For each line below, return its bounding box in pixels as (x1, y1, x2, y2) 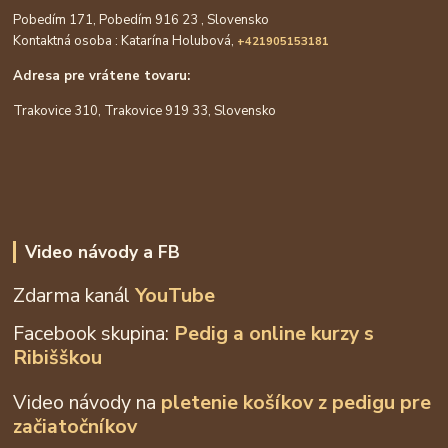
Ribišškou (13, 343, 103, 371)
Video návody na (13, 388, 162, 416)
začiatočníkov (13, 412, 138, 440)
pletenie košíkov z (161, 388, 333, 416)
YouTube (135, 281, 216, 309)
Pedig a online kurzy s (174, 319, 375, 347)
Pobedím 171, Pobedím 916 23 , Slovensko (13, 10, 270, 29)
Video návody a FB (24, 239, 180, 264)
